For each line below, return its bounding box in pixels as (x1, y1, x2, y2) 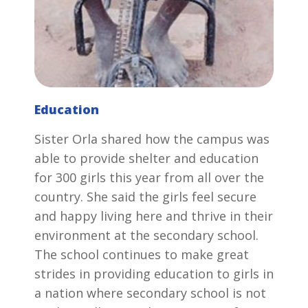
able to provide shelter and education (34, 149, 258, 166)
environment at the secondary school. (34, 226, 258, 243)
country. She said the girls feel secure (34, 188, 256, 205)
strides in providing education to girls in (34, 265, 274, 282)
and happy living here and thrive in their (34, 207, 273, 224)
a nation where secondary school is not (34, 284, 266, 301)
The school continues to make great (34, 245, 249, 263)
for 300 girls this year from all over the (34, 168, 264, 186)
